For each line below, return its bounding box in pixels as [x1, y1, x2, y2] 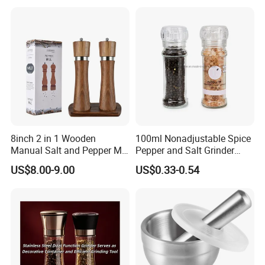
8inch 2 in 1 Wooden [11, 132, 96, 146]
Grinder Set [11, 156, 57, 169]
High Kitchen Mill [135, 156, 206, 169]
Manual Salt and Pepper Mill [11, 144, 130, 157]
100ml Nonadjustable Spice [135, 132, 251, 146]
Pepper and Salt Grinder [135, 144, 234, 157]
